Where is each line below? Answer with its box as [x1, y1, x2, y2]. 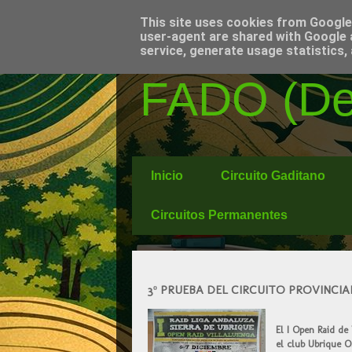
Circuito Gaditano [220, 169, 325, 182]
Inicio [150, 169, 183, 182]
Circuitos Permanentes [150, 208, 288, 222]
